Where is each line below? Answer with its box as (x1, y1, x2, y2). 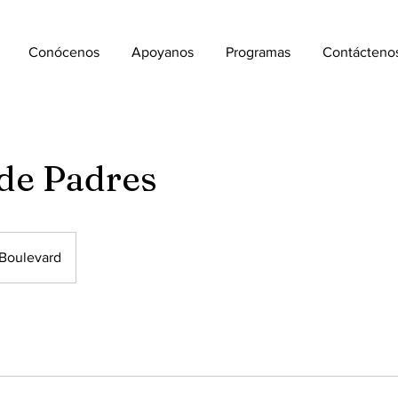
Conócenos (28, 44, 100, 60)
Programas (226, 44, 291, 60)
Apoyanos (131, 44, 195, 60)
